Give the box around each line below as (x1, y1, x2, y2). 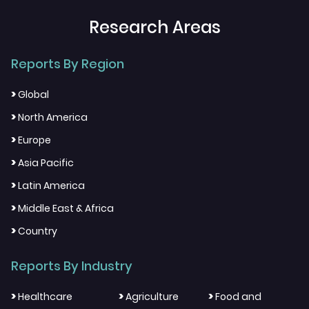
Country (18, 224, 57, 239)
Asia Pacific (18, 156, 74, 170)
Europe (18, 133, 51, 148)
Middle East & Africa (18, 201, 114, 216)
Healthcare (18, 290, 72, 304)
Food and (215, 290, 262, 304)
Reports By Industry (11, 257, 132, 275)
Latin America (18, 179, 85, 193)
